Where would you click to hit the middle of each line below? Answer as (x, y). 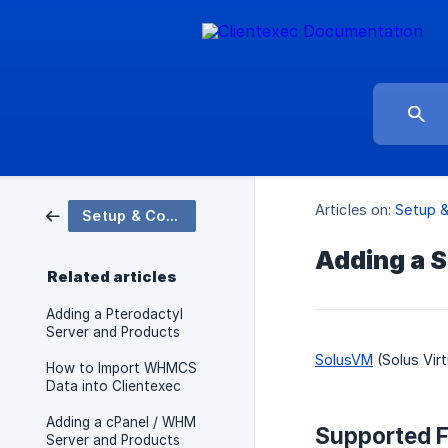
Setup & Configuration (171, 215)
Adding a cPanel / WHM (121, 422)
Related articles (112, 277)
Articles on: (353, 210)
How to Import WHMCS (121, 368)
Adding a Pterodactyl (114, 314)
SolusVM (344, 360)
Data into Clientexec (113, 386)
